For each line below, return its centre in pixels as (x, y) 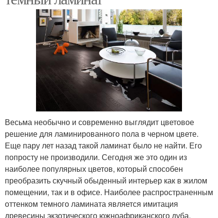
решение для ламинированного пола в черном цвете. (102, 133)
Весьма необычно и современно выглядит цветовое (100, 122)
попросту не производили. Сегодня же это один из (96, 157)
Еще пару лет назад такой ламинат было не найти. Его (103, 145)
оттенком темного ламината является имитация (91, 203)
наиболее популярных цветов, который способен (94, 168)
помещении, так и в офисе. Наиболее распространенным (109, 192)
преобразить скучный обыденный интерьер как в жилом (106, 180)
